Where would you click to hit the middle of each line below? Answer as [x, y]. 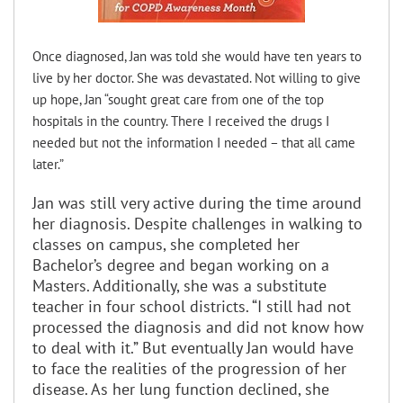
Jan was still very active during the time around [197, 202]
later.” [48, 164]
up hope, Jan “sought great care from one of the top [178, 99]
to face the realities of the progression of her [189, 368]
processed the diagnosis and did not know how [198, 327]
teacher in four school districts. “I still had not [192, 306]
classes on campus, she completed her [166, 244]
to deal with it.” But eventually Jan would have [193, 347]
